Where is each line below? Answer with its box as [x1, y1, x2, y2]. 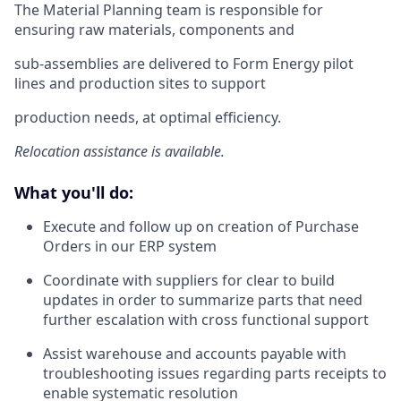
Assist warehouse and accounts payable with [43, 344, 346, 363]
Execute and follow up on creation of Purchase [43, 217, 359, 236]
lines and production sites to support [14, 73, 266, 93]
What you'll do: [14, 182, 133, 203]
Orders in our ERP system [43, 236, 217, 256]
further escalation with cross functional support [43, 310, 369, 329]
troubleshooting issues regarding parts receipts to [43, 363, 387, 383]
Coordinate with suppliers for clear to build [43, 270, 335, 290]
